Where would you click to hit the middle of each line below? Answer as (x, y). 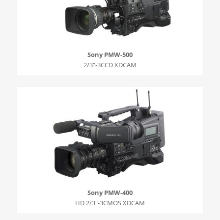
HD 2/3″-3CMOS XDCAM (110, 203)
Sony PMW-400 (110, 193)
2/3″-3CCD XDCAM (110, 65)
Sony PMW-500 (110, 55)
